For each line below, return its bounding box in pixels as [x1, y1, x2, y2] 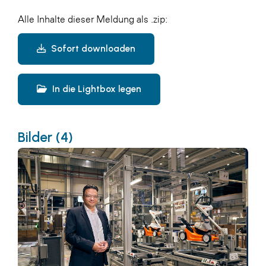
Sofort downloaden [49, 43, 135, 54]
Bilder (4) [18, 128, 73, 145]
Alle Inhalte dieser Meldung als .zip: [18, 13, 167, 24]
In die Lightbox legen [50, 83, 141, 94]
